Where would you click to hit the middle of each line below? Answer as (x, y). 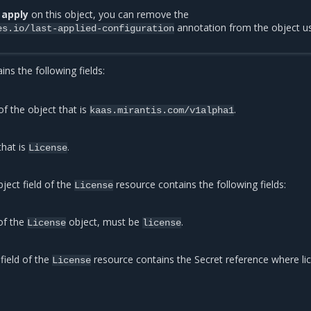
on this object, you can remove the (109, 14)
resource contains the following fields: (200, 184)
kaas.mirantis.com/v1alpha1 (162, 110)
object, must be (104, 222)
